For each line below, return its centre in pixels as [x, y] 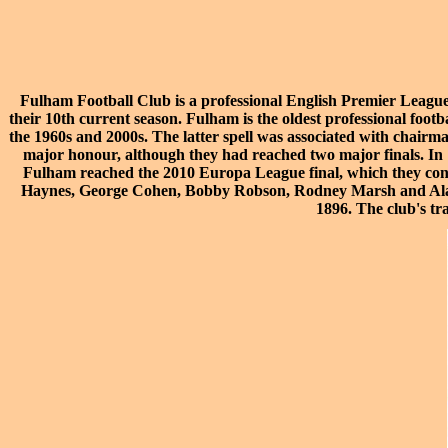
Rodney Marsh [345, 190]
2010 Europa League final [250, 172]
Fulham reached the [92, 172]
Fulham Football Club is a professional [153, 100]
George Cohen [128, 190]
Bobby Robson [235, 190]
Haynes [46, 190]
